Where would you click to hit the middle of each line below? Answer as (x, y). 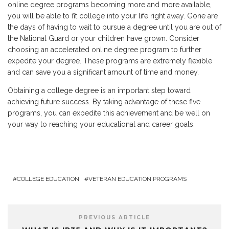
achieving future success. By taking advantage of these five (104, 102)
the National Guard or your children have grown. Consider (104, 39)
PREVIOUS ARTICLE (114, 218)
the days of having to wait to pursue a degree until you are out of (114, 27)
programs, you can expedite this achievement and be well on (109, 113)
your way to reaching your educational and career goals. (101, 124)
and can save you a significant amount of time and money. (103, 72)
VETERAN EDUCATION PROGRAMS (138, 179)
